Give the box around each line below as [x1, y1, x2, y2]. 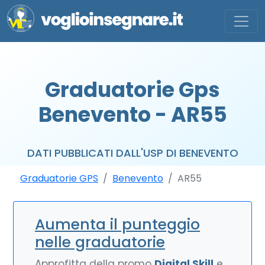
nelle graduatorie [35, 232, 165, 253]
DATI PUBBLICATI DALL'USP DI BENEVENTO [27, 146, 238, 160]
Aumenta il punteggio [35, 214, 200, 235]
